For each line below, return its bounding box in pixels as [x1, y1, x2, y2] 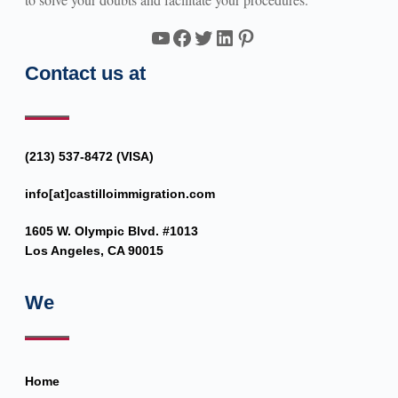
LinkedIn [213, 22, 292, 52]
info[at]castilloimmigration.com [24, 186, 215, 201]
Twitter [192, 22, 253, 52]
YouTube [149, 22, 226, 52]
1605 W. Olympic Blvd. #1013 [24, 223, 198, 238]
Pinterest [235, 22, 310, 52]
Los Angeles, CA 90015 [24, 243, 163, 258]
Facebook [171, 22, 253, 52]
